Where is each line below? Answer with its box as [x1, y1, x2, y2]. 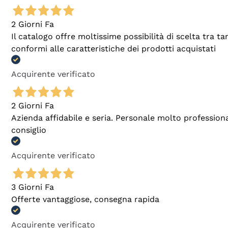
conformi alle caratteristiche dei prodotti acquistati [11, 44, 216, 54]
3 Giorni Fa [11, 182, 54, 192]
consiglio [11, 125, 46, 135]
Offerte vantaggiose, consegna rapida [11, 194, 159, 205]
